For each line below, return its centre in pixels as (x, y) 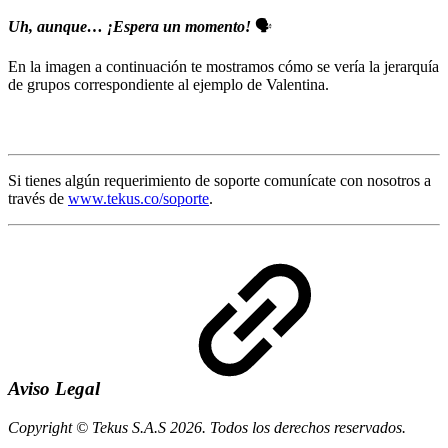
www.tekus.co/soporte (138, 199)
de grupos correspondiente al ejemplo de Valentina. (168, 85)
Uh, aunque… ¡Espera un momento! (129, 27)
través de (38, 199)
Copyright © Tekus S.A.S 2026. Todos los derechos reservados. (207, 427)
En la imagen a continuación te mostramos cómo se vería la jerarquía (223, 67)
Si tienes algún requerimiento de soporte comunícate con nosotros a (219, 181)
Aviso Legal (54, 389)
